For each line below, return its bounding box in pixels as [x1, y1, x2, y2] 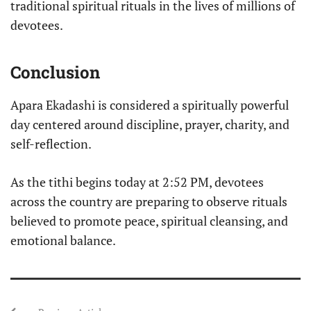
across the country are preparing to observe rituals [10, 193, 287, 210]
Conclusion [10, 61, 100, 84]
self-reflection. [10, 135, 92, 153]
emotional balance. [10, 232, 116, 249]
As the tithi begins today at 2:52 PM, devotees [10, 174, 264, 191]
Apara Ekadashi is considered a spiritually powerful [10, 96, 289, 114]
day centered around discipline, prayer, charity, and [10, 116, 289, 133]
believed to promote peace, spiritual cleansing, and [10, 212, 288, 230]
